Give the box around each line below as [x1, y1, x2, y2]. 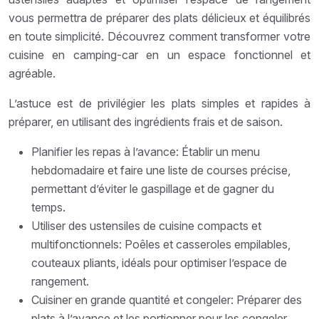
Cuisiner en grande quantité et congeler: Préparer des [31, 292, 302, 307]
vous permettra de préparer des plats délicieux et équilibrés [9, 10, 310, 25]
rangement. [31, 273, 89, 288]
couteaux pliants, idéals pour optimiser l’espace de [31, 255, 287, 270]
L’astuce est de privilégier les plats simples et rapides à [9, 95, 310, 110]
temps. [31, 199, 66, 214]
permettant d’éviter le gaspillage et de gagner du [31, 181, 274, 196]
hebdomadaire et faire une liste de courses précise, [31, 162, 291, 177]
